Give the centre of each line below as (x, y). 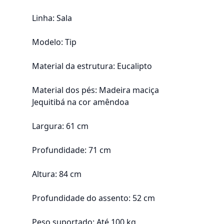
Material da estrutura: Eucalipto (92, 66)
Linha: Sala (52, 18)
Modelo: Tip (54, 42)
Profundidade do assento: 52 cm (93, 198)
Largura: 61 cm (60, 126)
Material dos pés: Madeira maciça (95, 90)
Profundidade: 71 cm (71, 150)
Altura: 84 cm (57, 174)
